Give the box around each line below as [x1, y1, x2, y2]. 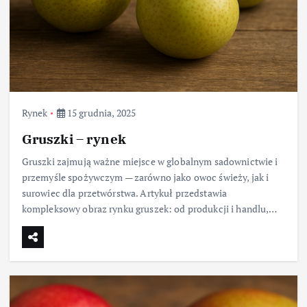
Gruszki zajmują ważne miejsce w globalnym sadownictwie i [21, 154, 278, 168]
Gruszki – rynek [21, 130, 126, 147]
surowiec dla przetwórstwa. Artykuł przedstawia [21, 186, 228, 199]
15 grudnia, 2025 [64, 106, 136, 120]
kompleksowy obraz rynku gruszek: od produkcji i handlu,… [21, 201, 278, 215]
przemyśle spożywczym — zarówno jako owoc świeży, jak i [21, 170, 269, 184]
